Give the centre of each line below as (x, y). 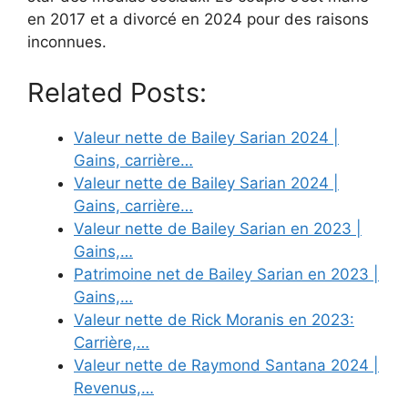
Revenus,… (114, 388)
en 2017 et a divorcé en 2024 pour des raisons (198, 20)
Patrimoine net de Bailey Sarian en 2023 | (226, 274)
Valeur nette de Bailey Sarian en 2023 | (218, 228)
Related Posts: (117, 92)
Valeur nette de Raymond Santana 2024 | (226, 365)
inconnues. (67, 42)
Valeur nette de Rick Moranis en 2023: (214, 319)
